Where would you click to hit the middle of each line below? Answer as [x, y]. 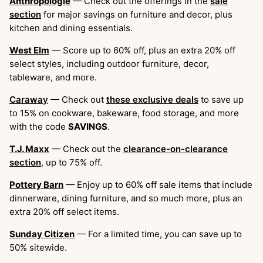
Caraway [29, 99]
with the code [39, 126]
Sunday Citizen [42, 234]
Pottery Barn [36, 184]
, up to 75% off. [72, 162]
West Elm [29, 50]
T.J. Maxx [29, 149]
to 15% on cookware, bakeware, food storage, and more [124, 113]
